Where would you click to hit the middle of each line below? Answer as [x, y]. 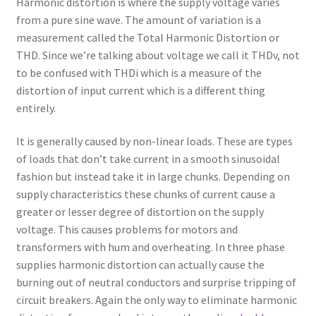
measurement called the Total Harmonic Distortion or [147, 37]
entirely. [36, 108]
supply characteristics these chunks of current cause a [145, 194]
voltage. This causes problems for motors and [127, 230]
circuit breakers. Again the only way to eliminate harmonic [156, 300]
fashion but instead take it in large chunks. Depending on [153, 177]
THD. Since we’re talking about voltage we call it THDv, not [158, 55]
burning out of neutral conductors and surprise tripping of [156, 282]
